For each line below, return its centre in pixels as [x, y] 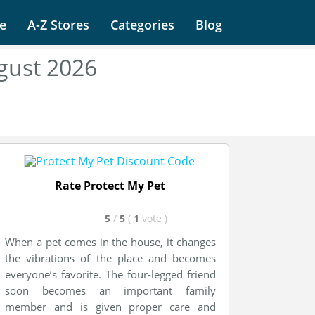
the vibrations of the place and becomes [110, 258]
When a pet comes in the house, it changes [110, 242]
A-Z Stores [58, 25]
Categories [142, 25]
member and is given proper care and [110, 307]
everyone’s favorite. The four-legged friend [110, 274]
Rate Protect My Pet [110, 186]
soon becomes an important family [110, 290]
